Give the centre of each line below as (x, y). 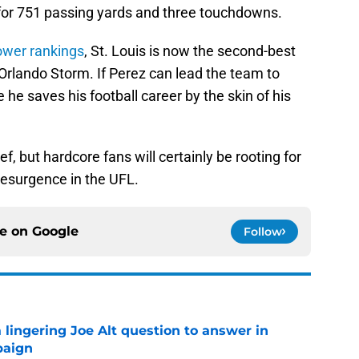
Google (55, 232)
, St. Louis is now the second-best (190, 51)
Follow (263, 232)
